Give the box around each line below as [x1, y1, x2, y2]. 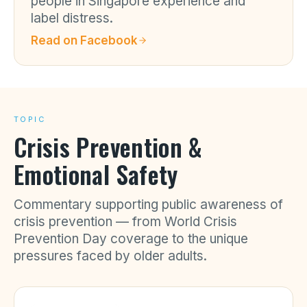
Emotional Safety [14, 156, 178, 192]
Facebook [80, 34, 138, 47]
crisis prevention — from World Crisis [14, 214, 237, 230]
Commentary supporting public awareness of [14, 197, 283, 212]
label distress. [31, 10, 113, 26]
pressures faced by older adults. [14, 248, 207, 264]
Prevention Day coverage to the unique [14, 231, 248, 247]
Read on [31, 34, 80, 47]
